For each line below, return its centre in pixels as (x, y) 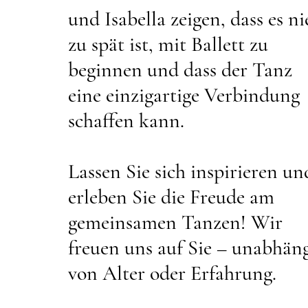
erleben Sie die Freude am (171, 197)
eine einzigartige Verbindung (184, 95)
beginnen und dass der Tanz (180, 70)
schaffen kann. (126, 121)
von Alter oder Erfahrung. (172, 273)
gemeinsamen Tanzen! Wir (175, 222)
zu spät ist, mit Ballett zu (168, 44)
